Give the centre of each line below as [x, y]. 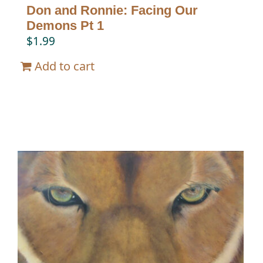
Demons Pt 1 [65, 26]
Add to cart [65, 66]
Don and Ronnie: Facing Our [112, 11]
